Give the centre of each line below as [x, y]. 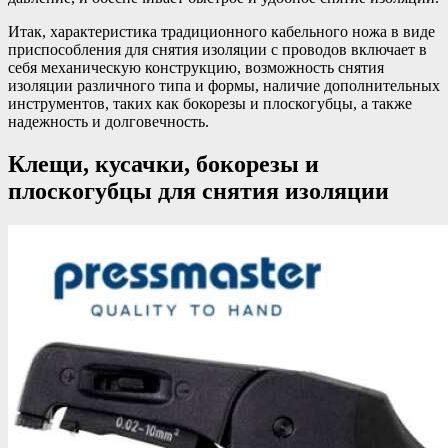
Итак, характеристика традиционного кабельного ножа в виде [221, 32]
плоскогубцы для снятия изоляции [198, 190]
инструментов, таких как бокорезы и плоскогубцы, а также [210, 104]
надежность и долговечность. [108, 122]
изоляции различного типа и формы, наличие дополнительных [224, 86]
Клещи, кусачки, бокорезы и [163, 163]
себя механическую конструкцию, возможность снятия [196, 68]
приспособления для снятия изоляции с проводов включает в [217, 50]
